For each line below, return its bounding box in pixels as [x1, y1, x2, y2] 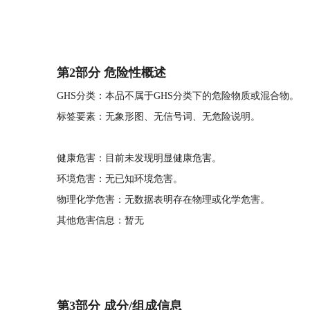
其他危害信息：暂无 [57, 215, 144, 226]
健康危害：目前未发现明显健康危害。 [57, 153, 221, 163]
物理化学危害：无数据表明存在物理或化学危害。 [57, 194, 270, 205]
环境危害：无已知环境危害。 [57, 174, 183, 184]
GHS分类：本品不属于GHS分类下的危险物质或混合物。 [57, 91, 299, 101]
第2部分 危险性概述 [57, 66, 166, 80]
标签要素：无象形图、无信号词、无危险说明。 [57, 111, 260, 122]
